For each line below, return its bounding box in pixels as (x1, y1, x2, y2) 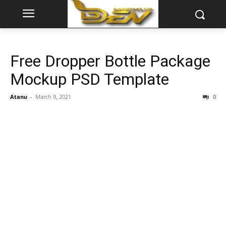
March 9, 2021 (35, 93, 71, 100)
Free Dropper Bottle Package (10, 51, 210, 71)
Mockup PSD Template (10, 70, 169, 89)
